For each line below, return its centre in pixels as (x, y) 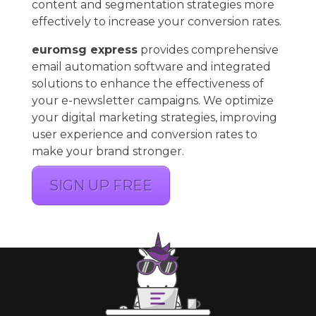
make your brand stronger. (108, 151)
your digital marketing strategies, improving (154, 117)
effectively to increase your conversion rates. (156, 21)
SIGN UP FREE (101, 185)
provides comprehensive (208, 49)
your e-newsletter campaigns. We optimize (152, 100)
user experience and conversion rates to (144, 134)
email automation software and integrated (151, 66)
